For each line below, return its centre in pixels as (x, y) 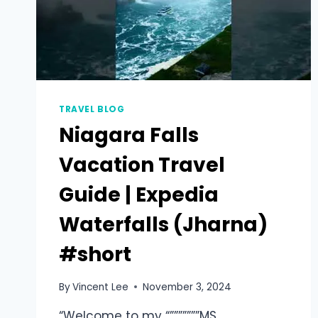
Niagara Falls (129, 135)
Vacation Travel (142, 165)
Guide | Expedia (139, 194)
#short (95, 254)
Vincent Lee (101, 287)
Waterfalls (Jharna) (163, 224)
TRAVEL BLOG (92, 109)
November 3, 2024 (187, 287)
